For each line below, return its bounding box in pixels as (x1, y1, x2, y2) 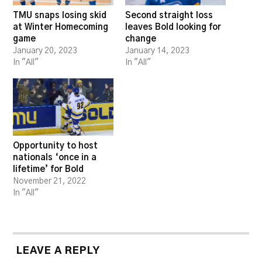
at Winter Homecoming (13, 22, 109, 32)
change (125, 34, 156, 43)
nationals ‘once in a (13, 153, 97, 163)
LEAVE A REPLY (16, 246, 101, 256)
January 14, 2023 (125, 46, 189, 55)
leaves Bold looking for (125, 22, 221, 32)
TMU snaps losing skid (13, 11, 107, 20)
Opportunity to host (13, 142, 98, 151)
